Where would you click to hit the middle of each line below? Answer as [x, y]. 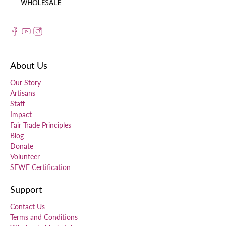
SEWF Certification [40, 167]
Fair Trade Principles [41, 125]
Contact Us [27, 207]
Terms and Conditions [44, 217]
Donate [22, 146]
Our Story [25, 83]
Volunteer [25, 157]
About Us [29, 65]
